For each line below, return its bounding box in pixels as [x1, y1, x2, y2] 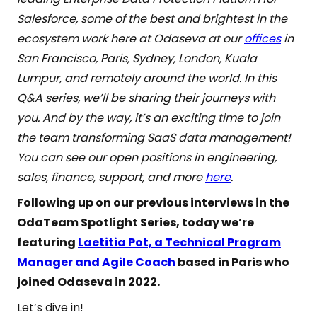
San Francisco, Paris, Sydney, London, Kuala [17, 50, 257, 67]
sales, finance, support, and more [17, 169, 205, 185]
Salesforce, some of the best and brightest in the [17, 11, 287, 27]
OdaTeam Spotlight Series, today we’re [17, 214, 254, 231]
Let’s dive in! [17, 299, 83, 316]
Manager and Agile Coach [17, 254, 175, 270]
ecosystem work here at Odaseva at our [17, 30, 244, 47]
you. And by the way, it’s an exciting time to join [17, 110, 280, 126]
